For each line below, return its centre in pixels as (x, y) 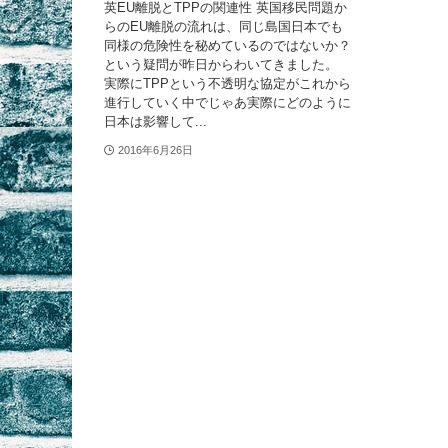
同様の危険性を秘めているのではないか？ (227, 46)
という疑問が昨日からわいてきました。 (221, 65)
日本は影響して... (155, 122)
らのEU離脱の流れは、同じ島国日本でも (223, 27)
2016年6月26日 (155, 149)
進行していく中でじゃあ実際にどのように (227, 103)
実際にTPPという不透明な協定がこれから (227, 84)
